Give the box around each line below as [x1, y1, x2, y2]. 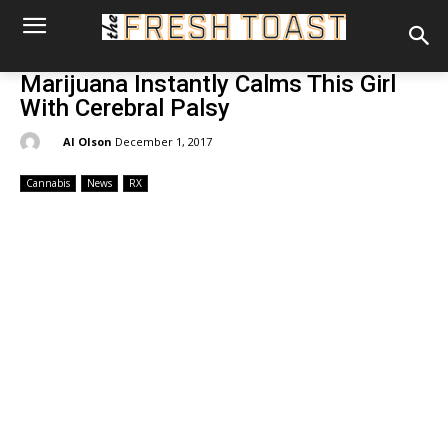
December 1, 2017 [115, 134, 212, 150]
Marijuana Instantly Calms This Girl [20, 70, 396, 98]
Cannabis [26, 176, 70, 191]
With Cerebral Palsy [20, 94, 230, 122]
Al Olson [63, 133, 112, 149]
